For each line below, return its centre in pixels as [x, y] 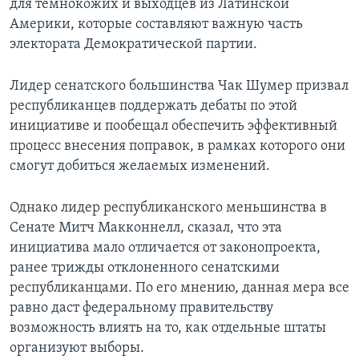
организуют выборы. [77, 349]
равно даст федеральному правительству [141, 309]
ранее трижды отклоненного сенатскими [145, 268]
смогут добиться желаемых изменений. [140, 167]
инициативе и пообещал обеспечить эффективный [173, 127]
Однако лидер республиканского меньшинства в [168, 208]
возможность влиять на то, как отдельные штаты [168, 329]
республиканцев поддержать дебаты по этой [153, 107]
